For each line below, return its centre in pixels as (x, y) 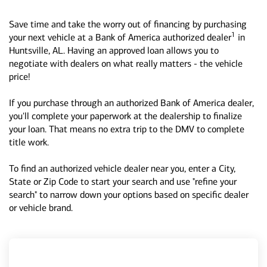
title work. (29, 142)
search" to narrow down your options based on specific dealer (129, 195)
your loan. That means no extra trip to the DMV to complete (127, 129)
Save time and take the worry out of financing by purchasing (128, 24)
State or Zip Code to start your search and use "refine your (123, 181)
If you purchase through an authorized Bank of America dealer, (131, 103)
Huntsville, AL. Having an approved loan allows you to (114, 50)
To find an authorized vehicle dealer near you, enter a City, (122, 168)
